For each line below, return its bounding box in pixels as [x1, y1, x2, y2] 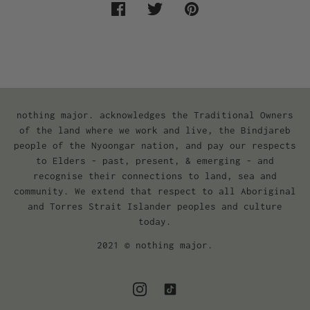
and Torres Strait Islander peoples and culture [28, 201, 282, 212]
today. [138, 216, 172, 228]
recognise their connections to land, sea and [33, 170, 277, 182]
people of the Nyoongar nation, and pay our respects [14, 140, 296, 152]
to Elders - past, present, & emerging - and [36, 155, 274, 167]
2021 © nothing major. [97, 239, 213, 251]
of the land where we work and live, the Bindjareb [19, 125, 291, 136]
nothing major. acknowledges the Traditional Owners [17, 109, 293, 121]
